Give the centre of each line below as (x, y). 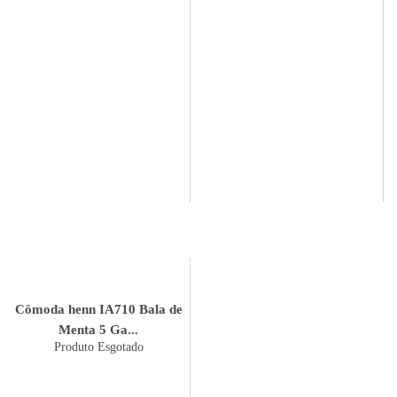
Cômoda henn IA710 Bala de (77, 309)
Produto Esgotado (98, 346)
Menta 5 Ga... (98, 329)
